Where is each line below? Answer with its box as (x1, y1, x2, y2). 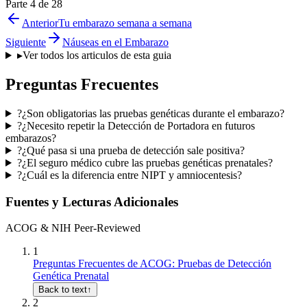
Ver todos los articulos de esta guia (22, 49, 171, 62)
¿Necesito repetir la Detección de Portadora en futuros (21, 119, 255, 132)
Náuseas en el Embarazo (62, 36, 169, 49)
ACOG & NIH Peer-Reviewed (5, 222, 140, 234)
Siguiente (5, 36, 46, 49)
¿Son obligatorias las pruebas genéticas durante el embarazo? (21, 107, 284, 119)
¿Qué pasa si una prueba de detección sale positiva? (21, 144, 245, 156)
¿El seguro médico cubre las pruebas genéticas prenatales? (21, 156, 273, 169)
